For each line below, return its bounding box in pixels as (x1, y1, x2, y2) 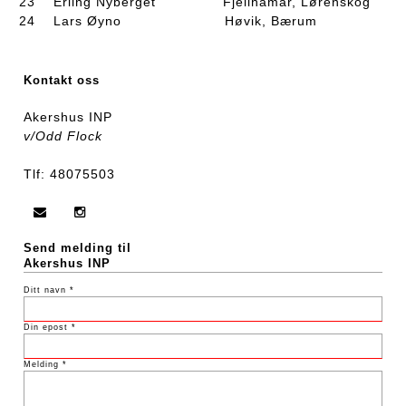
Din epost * (24, 322, 76, 332)
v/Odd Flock (24, 128, 102, 143)
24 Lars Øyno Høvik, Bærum (19, 13, 317, 28)
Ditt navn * (24, 285, 74, 295)
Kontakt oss (24, 73, 100, 87)
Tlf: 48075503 (24, 166, 115, 181)
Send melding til (24, 241, 131, 255)
